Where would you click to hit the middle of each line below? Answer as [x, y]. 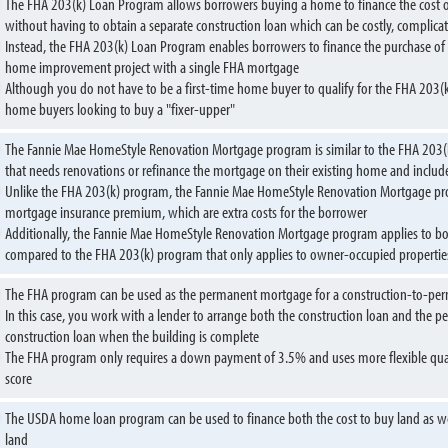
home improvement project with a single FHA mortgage [152, 66]
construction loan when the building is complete [132, 335]
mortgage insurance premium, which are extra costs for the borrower [186, 211]
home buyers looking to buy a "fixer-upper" [120, 108]
